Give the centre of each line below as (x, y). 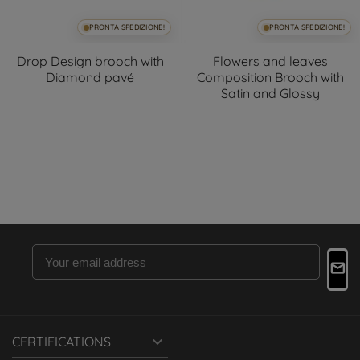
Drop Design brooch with (90, 61)
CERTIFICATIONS (61, 342)
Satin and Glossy (270, 94)
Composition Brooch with (270, 78)
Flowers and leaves (270, 61)
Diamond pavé (90, 78)
